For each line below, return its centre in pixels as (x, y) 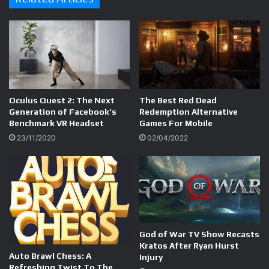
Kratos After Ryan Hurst (189, 245)
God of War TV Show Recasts (199, 234)
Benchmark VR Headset (56, 123)
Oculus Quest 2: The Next (62, 100)
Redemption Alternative (189, 111)
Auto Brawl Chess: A (50, 255)
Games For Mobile (176, 123)
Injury (151, 257)
